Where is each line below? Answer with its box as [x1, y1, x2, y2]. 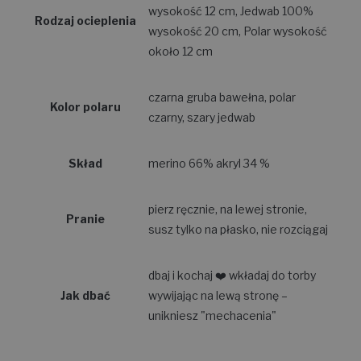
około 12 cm [148, 44, 213, 58]
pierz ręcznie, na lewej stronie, [148, 201, 307, 216]
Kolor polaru [49, 99, 121, 114]
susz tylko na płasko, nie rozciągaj [148, 222, 328, 236]
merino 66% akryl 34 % [148, 156, 270, 170]
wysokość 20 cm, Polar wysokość [148, 23, 327, 38]
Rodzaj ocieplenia [34, 13, 136, 27]
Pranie [65, 211, 105, 226]
